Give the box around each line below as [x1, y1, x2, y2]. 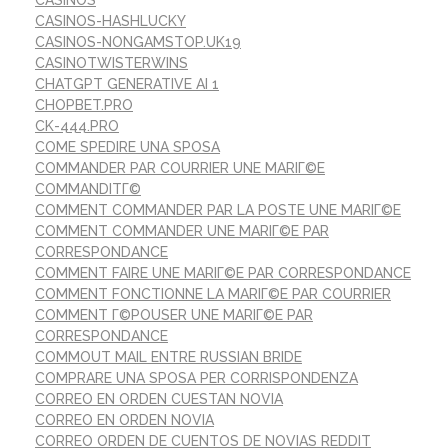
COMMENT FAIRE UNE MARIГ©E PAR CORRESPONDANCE [35, 265, 411, 282]
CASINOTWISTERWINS [35, 55, 188, 72]
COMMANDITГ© [35, 181, 141, 198]
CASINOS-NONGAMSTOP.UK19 [35, 34, 241, 51]
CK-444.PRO [35, 118, 119, 135]
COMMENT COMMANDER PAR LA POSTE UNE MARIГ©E [35, 202, 401, 219]
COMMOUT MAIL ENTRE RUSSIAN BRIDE [35, 349, 302, 366]
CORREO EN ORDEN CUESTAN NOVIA [35, 391, 283, 408]
